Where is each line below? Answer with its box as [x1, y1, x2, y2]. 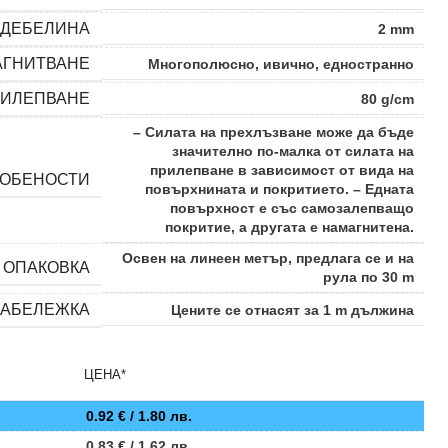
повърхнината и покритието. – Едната [145, 181, 414, 197]
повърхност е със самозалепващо [170, 200, 414, 216]
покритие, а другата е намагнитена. [165, 219, 414, 235]
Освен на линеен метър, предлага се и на [122, 250, 414, 266]
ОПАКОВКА [2, 258, 90, 276]
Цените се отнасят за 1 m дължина [171, 302, 414, 318]
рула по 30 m [323, 269, 414, 285]
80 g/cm [361, 91, 414, 107]
